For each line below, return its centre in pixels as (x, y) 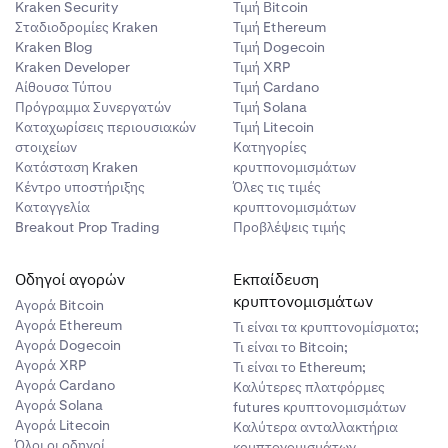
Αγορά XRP (50, 365)
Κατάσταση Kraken (76, 167)
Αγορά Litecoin (62, 425)
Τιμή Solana (270, 107)
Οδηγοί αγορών (69, 279)
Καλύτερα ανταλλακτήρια (316, 427)
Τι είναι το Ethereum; (300, 367)
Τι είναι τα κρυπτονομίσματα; (326, 327)
